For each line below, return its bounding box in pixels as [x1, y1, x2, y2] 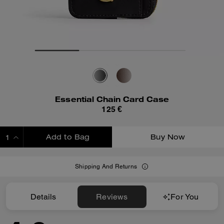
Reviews [96, 192, 128, 201]
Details [30, 192, 56, 201]
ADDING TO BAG [40, 154, 95, 161]
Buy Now [150, 134, 185, 141]
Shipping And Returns [75, 163, 137, 170]
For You [170, 192, 199, 201]
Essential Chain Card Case [54, 94, 169, 103]
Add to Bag [45, 134, 90, 141]
